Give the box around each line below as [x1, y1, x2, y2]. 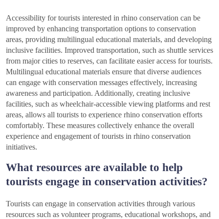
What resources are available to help [6, 161, 183, 174]
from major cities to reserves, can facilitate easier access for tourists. [6, 57, 213, 66]
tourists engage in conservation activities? [6, 175, 208, 188]
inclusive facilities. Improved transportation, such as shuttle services [6, 46, 213, 55]
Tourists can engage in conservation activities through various [6, 199, 195, 208]
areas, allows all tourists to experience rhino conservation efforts [6, 110, 202, 119]
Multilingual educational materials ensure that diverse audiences [6, 67, 201, 76]
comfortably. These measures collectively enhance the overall [6, 121, 194, 130]
